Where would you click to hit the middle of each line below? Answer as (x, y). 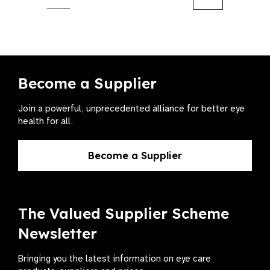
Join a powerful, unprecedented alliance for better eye (131, 109)
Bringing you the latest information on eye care (115, 259)
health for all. (46, 121)
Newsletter (58, 234)
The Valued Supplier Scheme (124, 214)
